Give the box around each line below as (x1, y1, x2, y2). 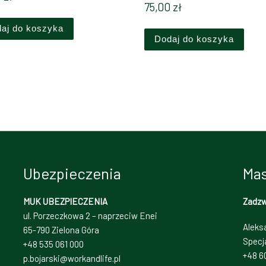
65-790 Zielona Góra (23, 224, 100, 235)
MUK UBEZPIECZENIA (23, 195, 108, 207)
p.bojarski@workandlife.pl (23, 252, 121, 264)
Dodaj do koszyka (154, 34, 234, 45)
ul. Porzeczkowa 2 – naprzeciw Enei (23, 210, 158, 221)
